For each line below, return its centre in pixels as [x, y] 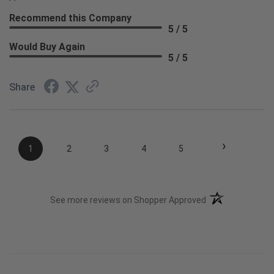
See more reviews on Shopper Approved [128, 200]
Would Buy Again [47, 47]
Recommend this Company [70, 18]
